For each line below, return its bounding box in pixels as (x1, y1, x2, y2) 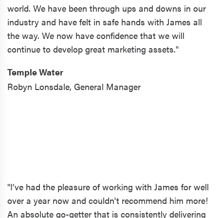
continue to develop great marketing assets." (7, 42, 179, 55)
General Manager (74, 80, 141, 92)
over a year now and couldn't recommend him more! (7, 194, 208, 206)
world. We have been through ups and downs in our (7, 1, 206, 14)
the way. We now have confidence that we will (7, 29, 184, 41)
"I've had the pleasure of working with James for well (7, 180, 209, 193)
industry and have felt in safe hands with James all (7, 15, 202, 28)
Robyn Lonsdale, (7, 80, 72, 92)
